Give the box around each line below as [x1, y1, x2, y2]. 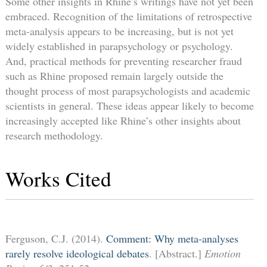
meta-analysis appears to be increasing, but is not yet [5, 23, 234, 38]
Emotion [204, 246, 241, 260]
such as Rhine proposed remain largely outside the [5, 68, 223, 83]
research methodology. [5, 128, 103, 142]
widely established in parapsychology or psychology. [5, 38, 233, 53]
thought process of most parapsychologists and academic [5, 83, 250, 98]
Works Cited [5, 164, 111, 193]
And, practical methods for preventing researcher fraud [5, 53, 242, 68]
